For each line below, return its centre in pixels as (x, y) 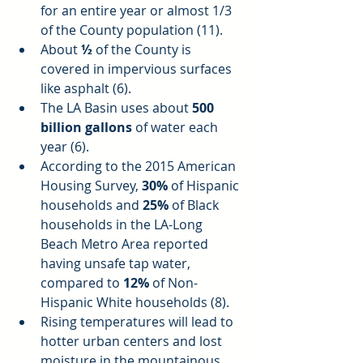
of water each (177, 127)
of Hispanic (205, 185)
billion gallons (86, 127)
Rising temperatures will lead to (139, 321)
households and (92, 205)
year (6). (68, 146)
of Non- (173, 282)
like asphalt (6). (89, 88)
